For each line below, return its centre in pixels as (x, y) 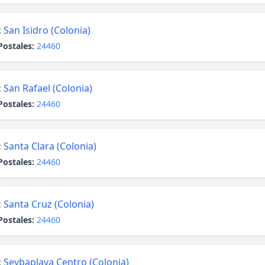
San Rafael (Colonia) (48, 88)
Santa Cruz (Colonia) (49, 204)
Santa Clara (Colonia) (50, 146)
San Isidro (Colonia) (47, 30)
